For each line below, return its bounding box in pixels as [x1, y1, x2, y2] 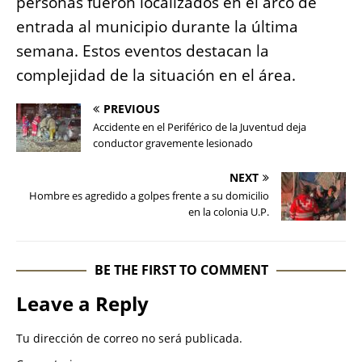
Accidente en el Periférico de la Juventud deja [93, 120, 306, 135]
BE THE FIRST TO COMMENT [94, 261, 268, 280]
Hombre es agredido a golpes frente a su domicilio [29, 188, 269, 204]
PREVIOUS [103, 101, 160, 117]
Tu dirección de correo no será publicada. [16, 330, 242, 347]
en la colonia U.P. [188, 204, 269, 220]
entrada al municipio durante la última [16, 16, 298, 38]
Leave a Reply [16, 290, 149, 318]
